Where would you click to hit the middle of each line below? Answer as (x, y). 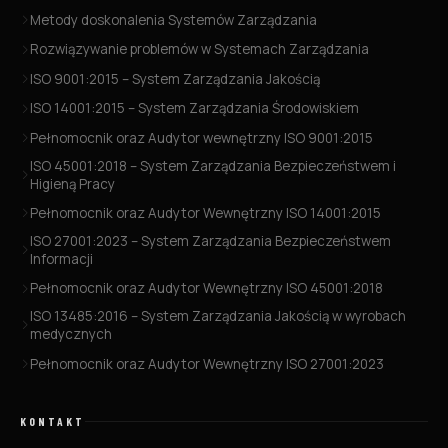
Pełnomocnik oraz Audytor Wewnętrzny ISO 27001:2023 (207, 363)
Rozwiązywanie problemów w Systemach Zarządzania (199, 49)
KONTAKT (52, 421)
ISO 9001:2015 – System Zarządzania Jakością (175, 78)
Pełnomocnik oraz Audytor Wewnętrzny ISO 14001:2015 (205, 213)
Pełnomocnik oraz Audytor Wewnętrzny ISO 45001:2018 (206, 288)
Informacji (61, 258)
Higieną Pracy (72, 183)
